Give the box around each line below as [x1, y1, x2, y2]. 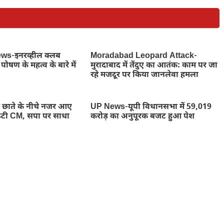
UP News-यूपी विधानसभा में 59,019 [90, 101, 211, 112]
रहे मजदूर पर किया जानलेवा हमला [90, 69, 198, 80]
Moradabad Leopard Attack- [90, 50, 197, 61]
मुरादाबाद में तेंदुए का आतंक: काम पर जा [90, 60, 217, 71]
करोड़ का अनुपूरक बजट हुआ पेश [90, 111, 194, 122]
